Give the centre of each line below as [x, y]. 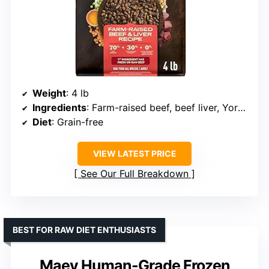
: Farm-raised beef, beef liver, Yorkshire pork [162, 108]
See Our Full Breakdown [134, 174]
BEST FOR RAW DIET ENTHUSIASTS [84, 230]
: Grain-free [77, 122]
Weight [49, 93]
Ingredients [59, 108]
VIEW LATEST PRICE [134, 154]
